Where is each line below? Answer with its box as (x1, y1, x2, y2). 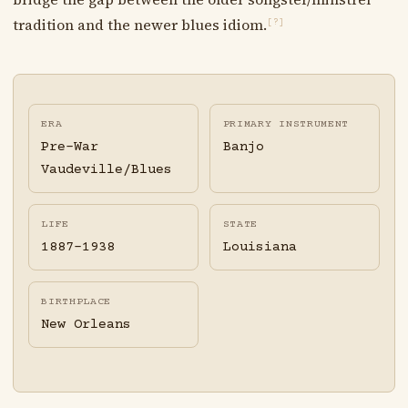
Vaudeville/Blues (41, 162, 173, 178)
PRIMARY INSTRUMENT (222, 117, 350, 130)
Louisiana (222, 240, 297, 256)
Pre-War (41, 139, 99, 156)
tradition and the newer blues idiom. (12, 14, 267, 35)
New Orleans (41, 317, 132, 333)
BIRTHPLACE (41, 296, 112, 309)
